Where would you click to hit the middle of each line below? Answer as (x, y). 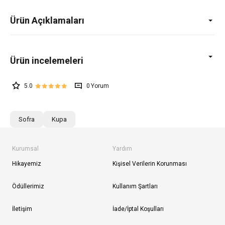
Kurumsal (25, 148)
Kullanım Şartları (135, 186)
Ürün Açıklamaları (47, 20)
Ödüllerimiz (28, 186)
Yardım (122, 148)
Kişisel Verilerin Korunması (150, 163)
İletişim (22, 209)
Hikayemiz (27, 163)
